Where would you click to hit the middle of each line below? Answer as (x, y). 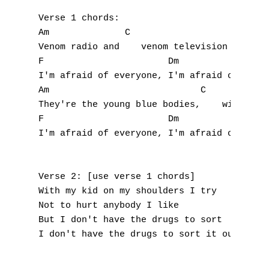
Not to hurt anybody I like (109, 206)
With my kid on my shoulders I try (128, 191)
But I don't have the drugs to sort (130, 220)
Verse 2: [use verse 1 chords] (117, 177)
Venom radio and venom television (133, 47)
